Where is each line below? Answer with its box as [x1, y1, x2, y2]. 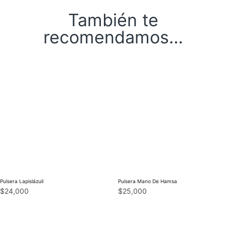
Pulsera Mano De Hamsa [118, 178, 177, 184]
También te [68, 9, 158, 30]
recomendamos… [43, 26, 183, 47]
